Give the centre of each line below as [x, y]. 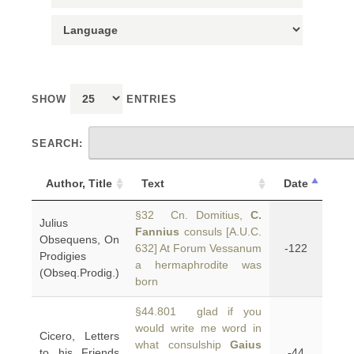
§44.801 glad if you [198, 311]
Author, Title [79, 183]
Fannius [157, 232]
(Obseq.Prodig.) [79, 273]
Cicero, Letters [79, 336]
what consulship [183, 345]
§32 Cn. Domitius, [193, 215]
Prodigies [63, 256]
